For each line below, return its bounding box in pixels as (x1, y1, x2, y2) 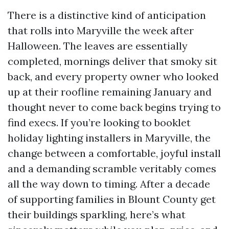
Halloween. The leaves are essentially (8, 39, 188, 52)
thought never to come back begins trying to (8, 101, 221, 113)
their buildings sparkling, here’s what (8, 208, 186, 221)
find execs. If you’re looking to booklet (8, 116, 191, 129)
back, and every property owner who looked (8, 70, 219, 83)
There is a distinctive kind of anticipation (8, 9, 206, 21)
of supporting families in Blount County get (8, 193, 216, 205)
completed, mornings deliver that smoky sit (8, 55, 217, 67)
